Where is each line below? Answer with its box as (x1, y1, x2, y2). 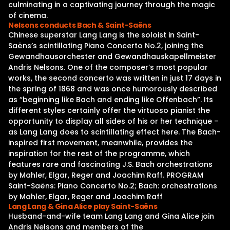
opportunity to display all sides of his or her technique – (8, 116, 219, 126)
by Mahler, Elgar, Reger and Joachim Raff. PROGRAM (8, 170, 203, 180)
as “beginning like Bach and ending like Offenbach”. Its (8, 94, 213, 105)
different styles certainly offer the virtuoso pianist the (8, 105, 210, 116)
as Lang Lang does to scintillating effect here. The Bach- (8, 127, 221, 137)
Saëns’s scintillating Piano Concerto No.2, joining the (8, 41, 203, 51)
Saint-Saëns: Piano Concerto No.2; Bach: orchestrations (8, 181, 217, 191)
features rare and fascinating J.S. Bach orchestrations (8, 159, 213, 169)
